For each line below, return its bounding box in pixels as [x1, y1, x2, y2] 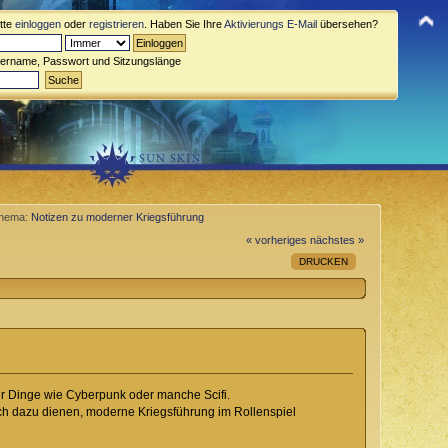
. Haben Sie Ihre [144, 18, 224, 30]
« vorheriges [245, 233, 307, 246]
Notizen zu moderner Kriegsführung [31, 211, 205, 223]
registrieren [89, 18, 144, 30]
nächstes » [309, 233, 364, 246]
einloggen [15, 18, 61, 30]
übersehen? [317, 18, 378, 30]
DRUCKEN [299, 255, 349, 267]
